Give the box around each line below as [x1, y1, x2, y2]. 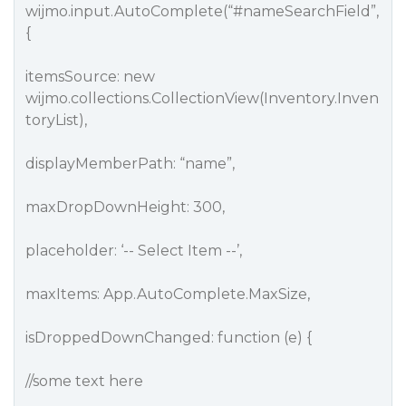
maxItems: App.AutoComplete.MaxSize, [25, 285, 310, 303]
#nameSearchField [233, 3, 371, 20]
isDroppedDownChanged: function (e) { [25, 329, 312, 346]
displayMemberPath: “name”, [25, 155, 235, 172]
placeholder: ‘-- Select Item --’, [25, 242, 242, 259]
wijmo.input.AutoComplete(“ [25, 3, 233, 20]
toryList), [25, 111, 87, 129]
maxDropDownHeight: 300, [25, 198, 225, 216]
